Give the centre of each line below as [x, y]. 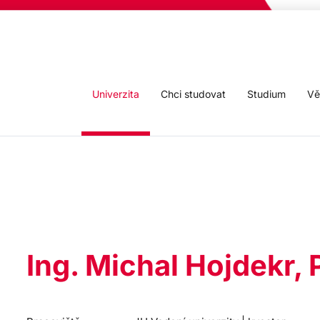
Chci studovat [193, 94]
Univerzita [116, 94]
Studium [266, 94]
